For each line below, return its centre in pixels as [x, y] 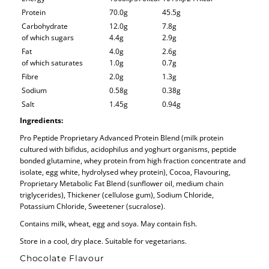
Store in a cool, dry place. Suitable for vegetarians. [104, 240]
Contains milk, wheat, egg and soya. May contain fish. [109, 223]
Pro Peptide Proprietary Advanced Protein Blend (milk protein [122, 137]
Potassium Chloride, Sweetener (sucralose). [93, 206]
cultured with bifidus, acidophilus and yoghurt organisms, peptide [128, 149]
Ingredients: [42, 120]
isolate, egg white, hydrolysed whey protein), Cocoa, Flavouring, [125, 171]
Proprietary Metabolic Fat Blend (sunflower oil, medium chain [122, 183]
